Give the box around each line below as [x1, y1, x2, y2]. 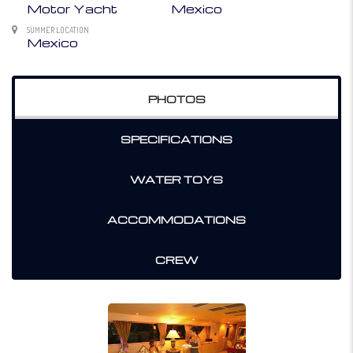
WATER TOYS [130, 173, 223, 187]
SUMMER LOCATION [27, 25, 89, 35]
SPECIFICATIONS [121, 132, 232, 147]
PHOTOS [147, 92, 206, 106]
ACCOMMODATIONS [107, 213, 246, 227]
